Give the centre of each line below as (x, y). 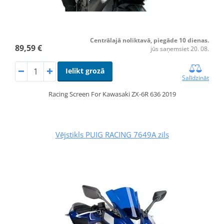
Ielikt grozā (85, 71)
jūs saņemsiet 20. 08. (180, 49)
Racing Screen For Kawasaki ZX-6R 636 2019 (112, 94)
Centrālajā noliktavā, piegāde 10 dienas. (150, 40)
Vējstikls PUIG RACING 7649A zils (112, 135)
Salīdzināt (196, 78)
